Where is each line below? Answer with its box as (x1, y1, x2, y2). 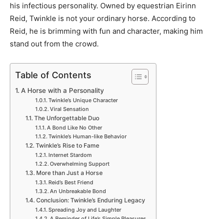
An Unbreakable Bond (49, 187, 106, 195)
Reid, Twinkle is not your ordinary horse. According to (10, 13, 196, 23)
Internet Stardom (48, 151, 92, 158)
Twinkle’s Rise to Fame (35, 141, 99, 149)
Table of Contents (15, 69, 91, 80)
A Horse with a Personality (21, 86, 104, 94)
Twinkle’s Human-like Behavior (48, 132, 127, 140)
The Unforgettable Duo (34, 114, 99, 122)
